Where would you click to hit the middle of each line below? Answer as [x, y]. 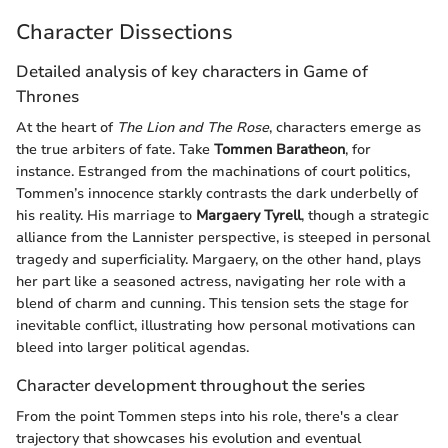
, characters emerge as [345, 128]
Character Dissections [124, 31]
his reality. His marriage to [106, 216]
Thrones [47, 96]
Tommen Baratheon [279, 150]
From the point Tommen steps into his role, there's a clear [207, 417]
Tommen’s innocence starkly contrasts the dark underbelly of [217, 194]
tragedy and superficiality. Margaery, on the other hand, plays [218, 260]
